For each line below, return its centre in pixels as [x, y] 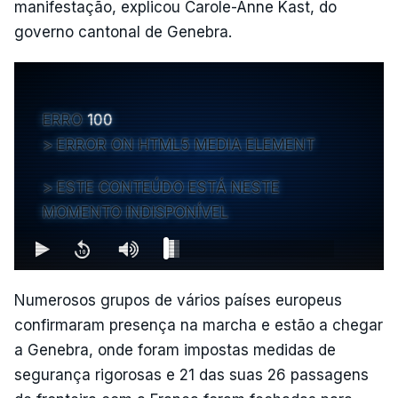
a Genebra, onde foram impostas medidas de [175, 350]
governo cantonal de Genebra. [123, 32]
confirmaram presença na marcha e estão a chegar [199, 325]
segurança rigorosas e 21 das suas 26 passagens [191, 374]
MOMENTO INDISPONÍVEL [135, 212]
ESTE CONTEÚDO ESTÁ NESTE [168, 187]
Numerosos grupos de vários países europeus [178, 300]
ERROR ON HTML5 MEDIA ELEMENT [186, 144]
